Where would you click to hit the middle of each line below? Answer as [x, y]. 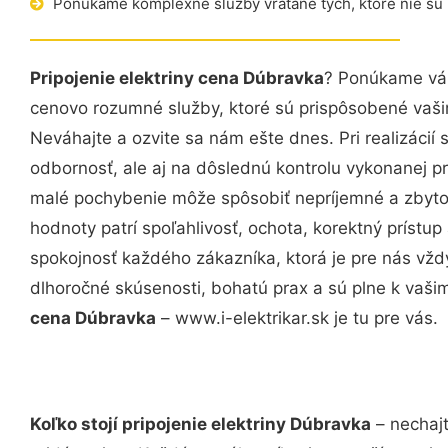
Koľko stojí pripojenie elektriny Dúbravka [200, 423]
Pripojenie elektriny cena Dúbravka [177, 78]
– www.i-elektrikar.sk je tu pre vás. [297, 318]
